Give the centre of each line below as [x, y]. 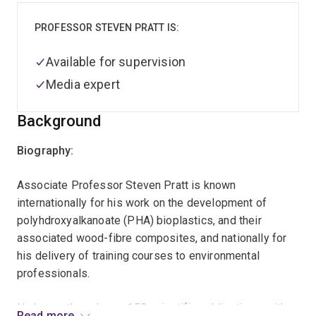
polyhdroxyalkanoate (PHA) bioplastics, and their [139, 220]
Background [59, 121]
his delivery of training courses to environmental [138, 256]
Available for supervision [116, 62]
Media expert [83, 84]
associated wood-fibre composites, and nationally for [152, 238]
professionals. [54, 273]
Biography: [45, 151]
